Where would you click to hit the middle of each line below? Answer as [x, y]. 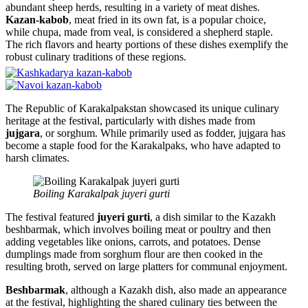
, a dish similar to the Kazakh [213, 217]
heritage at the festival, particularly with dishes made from [130, 120]
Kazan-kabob [37, 19]
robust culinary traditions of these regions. [96, 56]
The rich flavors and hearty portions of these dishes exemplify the [147, 44]
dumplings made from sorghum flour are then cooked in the [134, 254]
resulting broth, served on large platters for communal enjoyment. [146, 266]
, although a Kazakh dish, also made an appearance [176, 289]
